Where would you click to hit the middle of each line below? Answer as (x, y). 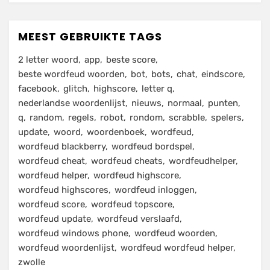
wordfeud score (52, 205)
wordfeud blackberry (62, 147)
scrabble (187, 118)
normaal (185, 103)
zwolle (32, 262)
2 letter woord (48, 60)
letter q (157, 89)
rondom (146, 118)
